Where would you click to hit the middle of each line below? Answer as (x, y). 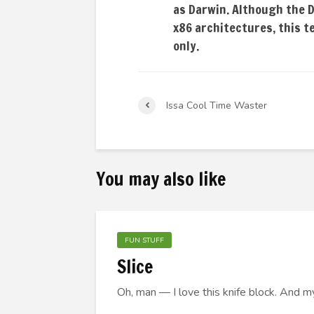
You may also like (161, 179)
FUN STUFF (144, 240)
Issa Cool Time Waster (217, 105)
